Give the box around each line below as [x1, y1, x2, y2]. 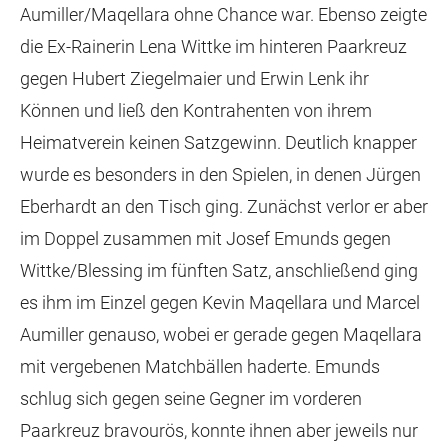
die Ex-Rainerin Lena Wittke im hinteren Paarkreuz [20, 36, 407, 57]
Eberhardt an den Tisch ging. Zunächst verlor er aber [20, 196, 428, 217]
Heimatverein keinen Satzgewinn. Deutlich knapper [20, 132, 417, 153]
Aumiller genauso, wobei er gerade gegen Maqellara [20, 324, 422, 345]
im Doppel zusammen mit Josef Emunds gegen [20, 228, 391, 249]
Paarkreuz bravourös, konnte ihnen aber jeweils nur [20, 420, 418, 441]
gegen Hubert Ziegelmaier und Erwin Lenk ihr [20, 68, 369, 89]
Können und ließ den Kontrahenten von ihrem [20, 100, 372, 121]
